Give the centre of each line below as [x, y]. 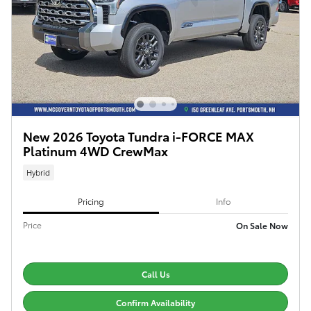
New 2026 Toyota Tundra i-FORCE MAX [138, 135]
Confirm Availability [155, 302]
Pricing [91, 201]
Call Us [155, 274]
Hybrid [39, 172]
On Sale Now [262, 226]
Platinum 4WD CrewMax [95, 150]
